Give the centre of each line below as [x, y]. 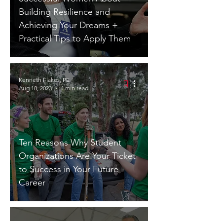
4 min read [74, 88]
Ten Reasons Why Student [70, 143]
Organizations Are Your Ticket [77, 156]
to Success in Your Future [69, 169]
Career [32, 183]
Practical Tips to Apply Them [75, 38]
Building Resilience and [64, 12]
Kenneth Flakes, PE [44, 80]
